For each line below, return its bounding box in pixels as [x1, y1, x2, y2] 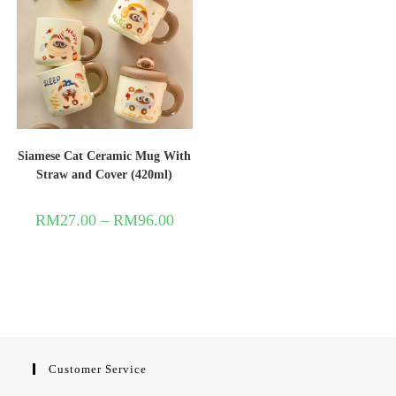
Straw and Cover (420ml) [36, 168, 173, 182]
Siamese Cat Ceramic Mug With [18, 149, 192, 164]
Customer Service [49, 362, 148, 376]
